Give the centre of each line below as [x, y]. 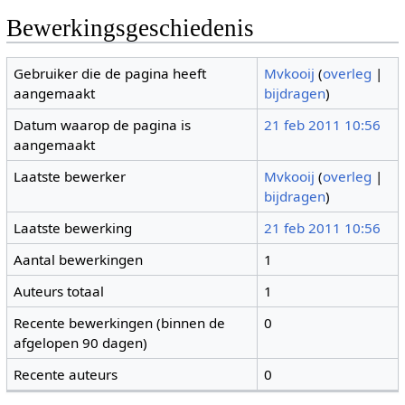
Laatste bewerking [73, 228]
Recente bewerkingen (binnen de [120, 323]
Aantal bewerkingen [79, 260]
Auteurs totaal [59, 292]
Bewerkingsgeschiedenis [130, 28]
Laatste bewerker [70, 177]
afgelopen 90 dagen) [81, 343]
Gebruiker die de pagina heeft [110, 74]
